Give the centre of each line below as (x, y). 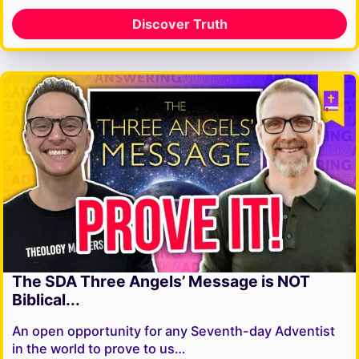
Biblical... (46, 300)
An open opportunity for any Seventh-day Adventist (174, 331)
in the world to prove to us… (99, 349)
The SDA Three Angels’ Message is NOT (161, 282)
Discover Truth (179, 24)
